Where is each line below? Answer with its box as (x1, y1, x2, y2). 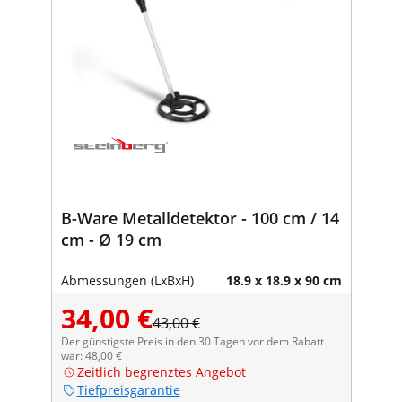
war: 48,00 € (60, 347, 122, 363)
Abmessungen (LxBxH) (60, 271, 194, 289)
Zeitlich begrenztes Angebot (76, 363, 246, 380)
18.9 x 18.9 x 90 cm (225, 271, 342, 289)
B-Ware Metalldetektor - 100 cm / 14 (60, 206, 339, 229)
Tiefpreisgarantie (76, 380, 180, 398)
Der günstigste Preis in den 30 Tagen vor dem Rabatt (60, 333, 324, 349)
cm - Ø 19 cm (60, 228, 162, 250)
